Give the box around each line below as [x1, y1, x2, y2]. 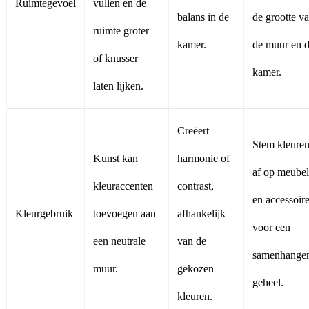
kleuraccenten [93, 180, 153, 192]
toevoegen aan [93, 208, 156, 220]
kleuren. [177, 290, 212, 303]
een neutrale [93, 235, 146, 248]
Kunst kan [93, 152, 138, 165]
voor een [252, 221, 290, 234]
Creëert [177, 125, 209, 137]
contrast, [177, 180, 214, 192]
